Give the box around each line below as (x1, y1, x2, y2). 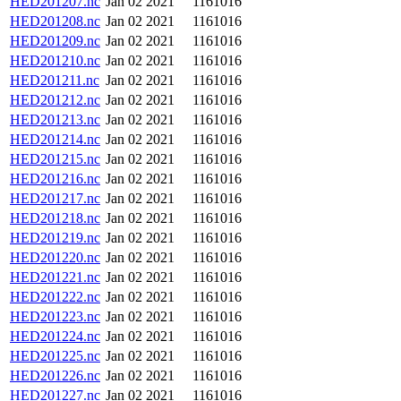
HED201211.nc (10, 73, 99, 88)
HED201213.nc (10, 112, 100, 127)
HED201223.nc (10, 309, 100, 324)
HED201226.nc (10, 368, 100, 383)
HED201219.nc (10, 230, 100, 245)
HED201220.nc (10, 250, 100, 265)
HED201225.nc (10, 348, 100, 363)
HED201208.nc (10, 13, 100, 29)
